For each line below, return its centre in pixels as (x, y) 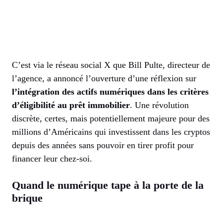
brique (27, 198)
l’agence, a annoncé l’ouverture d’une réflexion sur (104, 79)
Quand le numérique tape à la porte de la (108, 185)
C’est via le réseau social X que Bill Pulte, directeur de (111, 65)
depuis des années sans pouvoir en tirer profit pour (103, 145)
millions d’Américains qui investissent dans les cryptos (111, 132)
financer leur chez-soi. (52, 159)
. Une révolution (159, 105)
